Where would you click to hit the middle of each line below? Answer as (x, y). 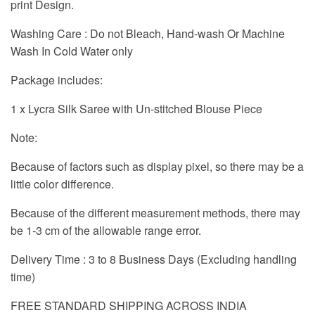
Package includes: (57, 79)
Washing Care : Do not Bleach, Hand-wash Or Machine (148, 33)
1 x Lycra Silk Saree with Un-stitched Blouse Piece (136, 108)
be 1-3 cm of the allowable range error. (106, 230)
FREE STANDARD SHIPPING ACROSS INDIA (129, 305)
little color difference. (62, 184)
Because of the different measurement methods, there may (155, 212)
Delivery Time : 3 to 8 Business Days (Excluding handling (154, 259)
